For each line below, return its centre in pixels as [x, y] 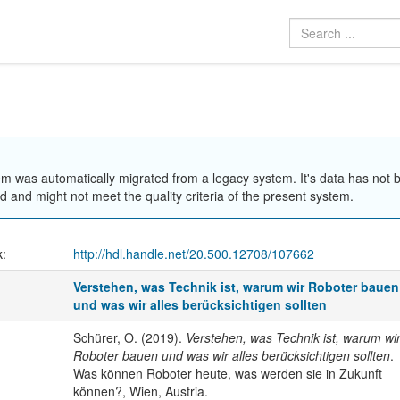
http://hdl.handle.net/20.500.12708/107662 [193, 254]
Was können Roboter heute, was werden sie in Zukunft [227, 374]
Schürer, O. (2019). [129, 338]
